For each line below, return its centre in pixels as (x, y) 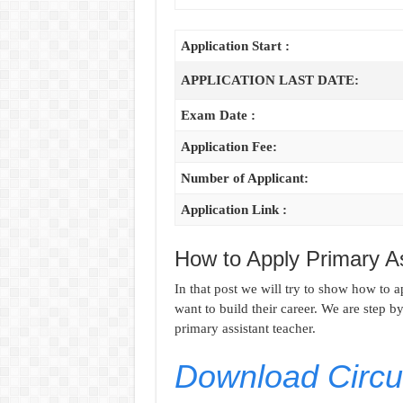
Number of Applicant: (244, 179)
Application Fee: (228, 147)
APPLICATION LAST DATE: (269, 81)
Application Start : (235, 46)
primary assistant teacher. (245, 329)
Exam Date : (218, 116)
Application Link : (233, 210)
